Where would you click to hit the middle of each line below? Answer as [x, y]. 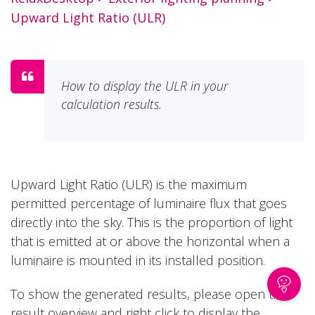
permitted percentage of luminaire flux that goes [149, 203]
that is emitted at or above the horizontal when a [150, 241]
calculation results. [113, 104]
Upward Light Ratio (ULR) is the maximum [129, 184]
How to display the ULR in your [145, 86]
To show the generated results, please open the [149, 294]
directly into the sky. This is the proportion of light [152, 222]
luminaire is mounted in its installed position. [138, 260]
